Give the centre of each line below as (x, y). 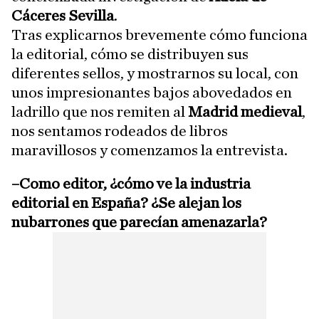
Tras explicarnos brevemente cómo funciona (159, 35)
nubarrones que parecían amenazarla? (139, 222)
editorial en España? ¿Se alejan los (126, 203)
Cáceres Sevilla (63, 15)
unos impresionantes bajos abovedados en (152, 92)
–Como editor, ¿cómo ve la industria (131, 183)
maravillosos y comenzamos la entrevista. (150, 150)
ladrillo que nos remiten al (100, 111)
